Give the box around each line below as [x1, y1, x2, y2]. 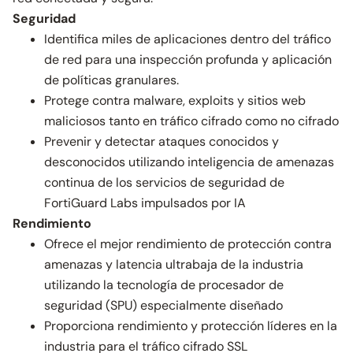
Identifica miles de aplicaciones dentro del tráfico [44, 31, 331, 47]
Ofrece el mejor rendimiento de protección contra [44, 236, 332, 252]
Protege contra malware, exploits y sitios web [44, 92, 306, 109]
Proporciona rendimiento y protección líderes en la [44, 318, 337, 334]
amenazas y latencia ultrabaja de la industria [44, 256, 303, 273]
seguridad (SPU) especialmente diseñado [44, 297, 283, 314]
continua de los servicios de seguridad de [44, 174, 284, 191]
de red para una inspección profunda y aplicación [44, 51, 332, 68]
